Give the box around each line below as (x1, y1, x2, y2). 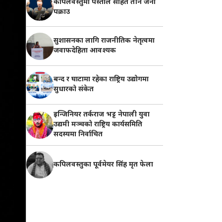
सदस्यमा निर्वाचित (53, 130, 103, 140)
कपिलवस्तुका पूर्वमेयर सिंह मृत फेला (53, 160, 153, 169)
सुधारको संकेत (53, 85, 94, 95)
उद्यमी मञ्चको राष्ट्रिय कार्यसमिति (53, 120, 142, 130)
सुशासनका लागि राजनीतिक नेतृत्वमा (53, 36, 155, 46)
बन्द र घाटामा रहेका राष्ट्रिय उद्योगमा (53, 75, 149, 85)
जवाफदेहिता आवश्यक (53, 46, 116, 56)
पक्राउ (53, 7, 70, 17)
